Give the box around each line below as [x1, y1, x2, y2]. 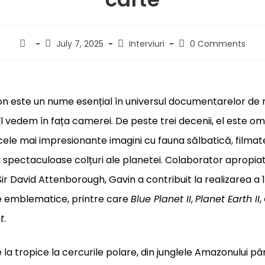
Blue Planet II [131, 192, 191, 206]
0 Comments [190, 38, 245, 50]
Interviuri [129, 38, 164, 50]
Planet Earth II [195, 192, 260, 206]
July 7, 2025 [56, 38, 104, 50]
